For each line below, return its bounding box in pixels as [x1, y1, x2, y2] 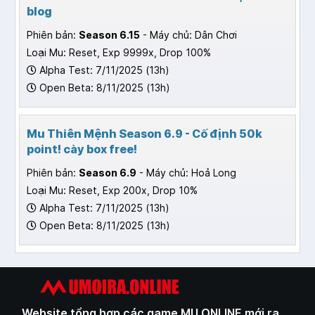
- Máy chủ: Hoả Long [136, 167, 236, 179]
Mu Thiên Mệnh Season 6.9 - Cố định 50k [27, 127, 262, 141]
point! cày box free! [27, 142, 137, 157]
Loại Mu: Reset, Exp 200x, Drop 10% [27, 184, 198, 197]
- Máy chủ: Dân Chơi [140, 29, 237, 41]
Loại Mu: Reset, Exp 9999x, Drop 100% [27, 46, 211, 59]
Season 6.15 [79, 29, 140, 41]
